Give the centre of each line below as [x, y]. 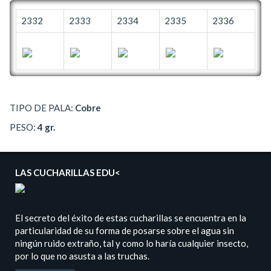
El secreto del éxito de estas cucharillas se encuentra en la [131, 218]
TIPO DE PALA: [42, 108]
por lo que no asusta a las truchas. [82, 256]
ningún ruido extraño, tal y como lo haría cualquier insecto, [132, 243]
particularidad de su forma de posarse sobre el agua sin [125, 231]
